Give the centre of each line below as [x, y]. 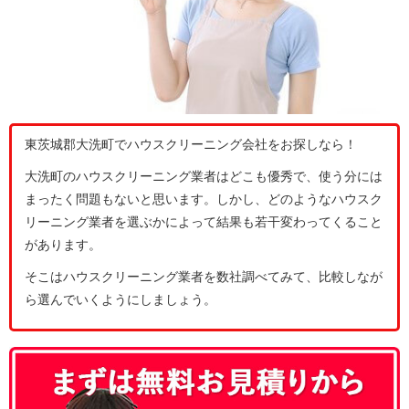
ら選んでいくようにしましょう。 [121, 300]
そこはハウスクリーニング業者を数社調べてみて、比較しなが [204, 277]
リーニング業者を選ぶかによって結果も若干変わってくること [204, 222]
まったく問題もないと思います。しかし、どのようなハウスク [204, 199]
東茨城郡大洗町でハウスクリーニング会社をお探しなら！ [191, 145]
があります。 [63, 245]
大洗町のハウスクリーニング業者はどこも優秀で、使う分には [204, 177]
